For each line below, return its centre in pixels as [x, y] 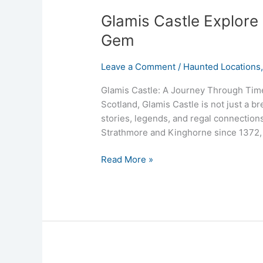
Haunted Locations [222, 66]
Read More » [127, 160]
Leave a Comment [139, 66]
